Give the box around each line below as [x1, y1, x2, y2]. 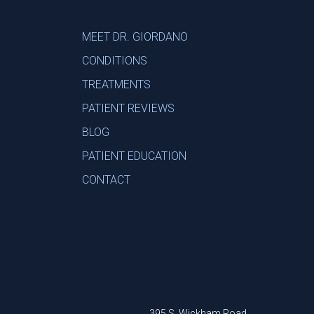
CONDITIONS [82, 54, 147, 67]
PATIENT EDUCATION [82, 149, 186, 163]
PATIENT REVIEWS [82, 102, 175, 115]
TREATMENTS [82, 78, 151, 91]
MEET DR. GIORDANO [82, 30, 188, 43]
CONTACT [82, 173, 130, 186]
